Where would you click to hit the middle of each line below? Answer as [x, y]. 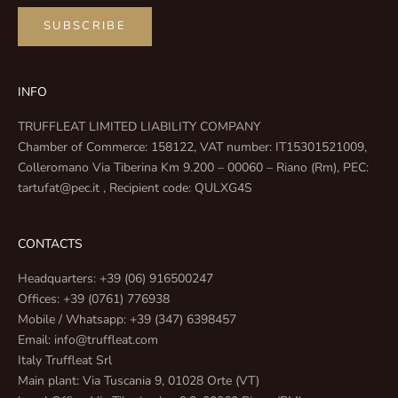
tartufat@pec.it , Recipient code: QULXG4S [135, 187]
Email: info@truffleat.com [88, 339]
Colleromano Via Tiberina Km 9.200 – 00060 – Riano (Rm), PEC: [193, 167]
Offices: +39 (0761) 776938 [94, 298]
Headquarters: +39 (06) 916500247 [115, 278]
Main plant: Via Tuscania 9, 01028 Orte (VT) [139, 380]
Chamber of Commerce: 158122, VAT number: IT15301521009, [192, 147]
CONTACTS [50, 243]
